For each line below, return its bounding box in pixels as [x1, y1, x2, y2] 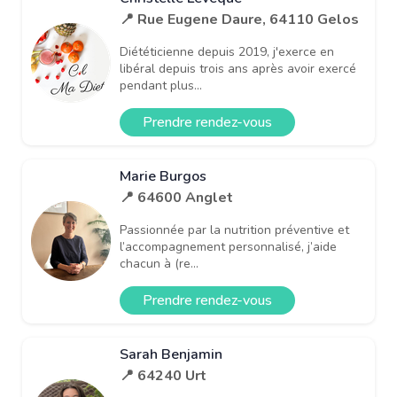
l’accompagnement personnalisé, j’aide [120, 237, 337, 255]
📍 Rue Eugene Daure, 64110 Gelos [120, 9, 359, 29]
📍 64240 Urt [120, 365, 206, 385]
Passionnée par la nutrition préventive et [120, 221, 349, 238]
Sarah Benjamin [120, 344, 222, 364]
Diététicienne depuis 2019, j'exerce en [120, 43, 334, 60]
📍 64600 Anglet [120, 187, 233, 207]
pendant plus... [120, 76, 202, 94]
